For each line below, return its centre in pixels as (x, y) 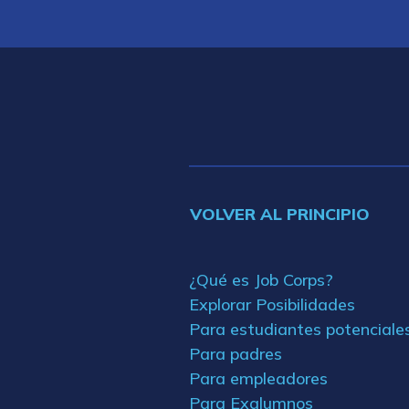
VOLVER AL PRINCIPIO (280, 214)
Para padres (236, 353)
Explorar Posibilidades (272, 304)
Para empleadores (258, 378)
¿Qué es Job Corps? (261, 279)
